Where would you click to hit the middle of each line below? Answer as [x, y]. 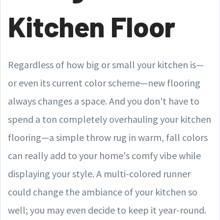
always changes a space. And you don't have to [104, 101]
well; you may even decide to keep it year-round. [107, 210]
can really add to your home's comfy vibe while [104, 155]
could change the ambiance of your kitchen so [103, 192]
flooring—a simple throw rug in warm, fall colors [108, 137]
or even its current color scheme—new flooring [104, 83]
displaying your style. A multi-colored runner [99, 174]
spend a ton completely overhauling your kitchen [110, 119]
